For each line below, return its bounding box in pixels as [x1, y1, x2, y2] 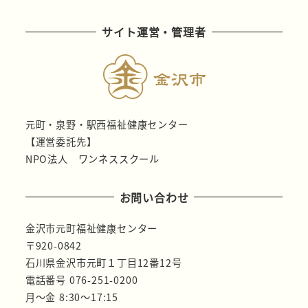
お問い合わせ [119, 188, 189, 206]
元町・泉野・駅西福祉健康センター [25, 117, 188, 131]
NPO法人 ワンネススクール [25, 151, 159, 166]
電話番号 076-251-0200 [25, 272, 138, 287]
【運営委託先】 [25, 134, 97, 148]
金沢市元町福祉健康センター [25, 221, 158, 235]
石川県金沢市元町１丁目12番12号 [25, 255, 182, 269]
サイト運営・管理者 [102, 23, 206, 41]
